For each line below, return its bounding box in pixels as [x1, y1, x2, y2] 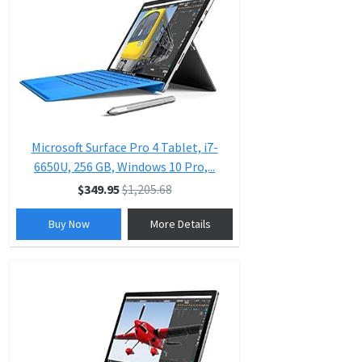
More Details [149, 217, 211, 231]
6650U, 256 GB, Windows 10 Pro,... [34, 158, 215, 175]
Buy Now [48, 217, 90, 231]
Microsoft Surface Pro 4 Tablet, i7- [31, 139, 218, 155]
